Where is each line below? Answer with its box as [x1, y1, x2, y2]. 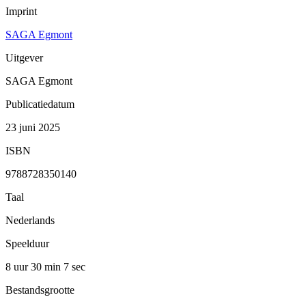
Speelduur [5, 237, 49, 249]
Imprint [5, 5, 37, 17]
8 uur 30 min [5, 260, 64, 273]
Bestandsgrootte [5, 283, 74, 296]
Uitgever [5, 51, 43, 64]
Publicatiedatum [5, 98, 74, 110]
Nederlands [5, 214, 55, 226]
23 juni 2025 [5, 121, 60, 133]
